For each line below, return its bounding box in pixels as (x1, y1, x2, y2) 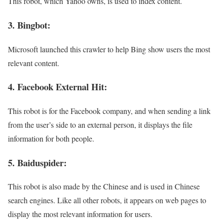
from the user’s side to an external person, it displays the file (8, 119, 192, 130)
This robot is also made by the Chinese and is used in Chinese (8, 181, 200, 192)
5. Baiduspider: (8, 155, 67, 169)
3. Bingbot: (8, 18, 50, 32)
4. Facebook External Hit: (8, 80, 107, 94)
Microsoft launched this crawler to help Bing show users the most (8, 43, 210, 54)
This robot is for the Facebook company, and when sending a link (8, 106, 211, 116)
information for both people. (8, 133, 94, 144)
